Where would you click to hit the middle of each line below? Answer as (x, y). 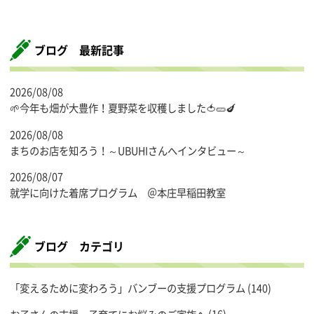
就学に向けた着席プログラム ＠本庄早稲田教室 (118, 192)
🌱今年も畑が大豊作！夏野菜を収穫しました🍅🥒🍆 (123, 108)
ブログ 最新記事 (79, 49)
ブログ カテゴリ (79, 246)
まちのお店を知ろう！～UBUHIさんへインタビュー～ (128, 150)
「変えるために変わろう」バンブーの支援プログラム (128, 288)
